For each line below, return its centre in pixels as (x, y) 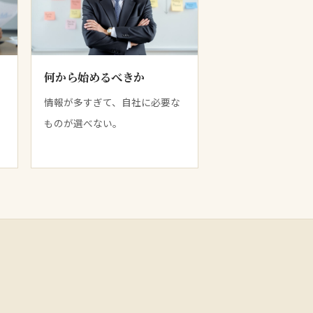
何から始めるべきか (94, 77)
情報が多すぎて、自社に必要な (112, 102)
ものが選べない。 (83, 123)
